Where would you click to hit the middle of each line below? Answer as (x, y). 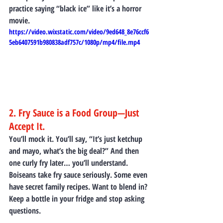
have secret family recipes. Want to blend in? (79, 186)
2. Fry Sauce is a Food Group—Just (75, 112)
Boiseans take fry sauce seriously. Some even (79, 174)
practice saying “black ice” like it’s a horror (76, 8)
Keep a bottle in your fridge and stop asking (78, 198)
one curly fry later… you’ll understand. (68, 163)
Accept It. (27, 126)
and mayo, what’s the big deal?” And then (75, 151)
